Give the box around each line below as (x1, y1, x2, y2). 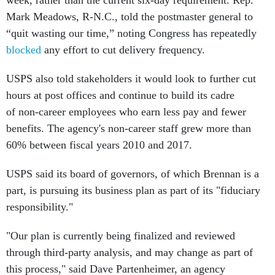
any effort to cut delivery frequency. (41, 44, 208, 56)
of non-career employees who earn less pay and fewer (6, 106, 246, 118)
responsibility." (6, 201, 73, 213)
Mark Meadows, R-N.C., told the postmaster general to (6, 10, 253, 23)
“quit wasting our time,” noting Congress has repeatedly (6, 27, 257, 39)
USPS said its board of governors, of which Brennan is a (6, 168, 259, 180)
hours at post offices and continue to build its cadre (6, 89, 234, 101)
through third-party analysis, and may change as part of (6, 246, 253, 258)
